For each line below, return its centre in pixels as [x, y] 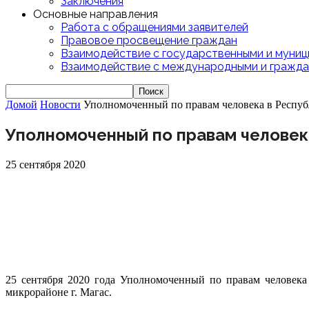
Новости [60, 104]
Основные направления [96, 14]
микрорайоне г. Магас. [59, 292]
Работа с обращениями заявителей [154, 27]
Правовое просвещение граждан [149, 40]
